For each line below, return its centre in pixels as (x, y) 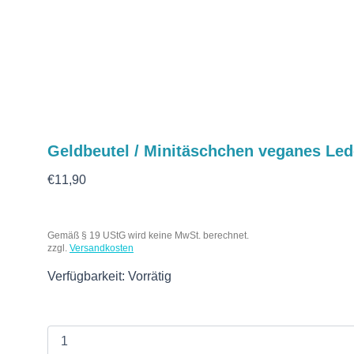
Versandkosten (102, 249)
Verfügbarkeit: (86, 277)
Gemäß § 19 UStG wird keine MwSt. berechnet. (148, 236)
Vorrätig (150, 277)
